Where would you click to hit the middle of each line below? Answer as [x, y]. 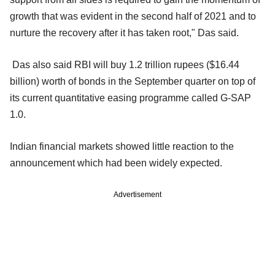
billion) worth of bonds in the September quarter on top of [133, 82]
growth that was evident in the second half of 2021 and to [133, 17]
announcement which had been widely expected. [121, 163]
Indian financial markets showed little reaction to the [122, 147]
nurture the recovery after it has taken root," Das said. [126, 33]
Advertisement [137, 195]
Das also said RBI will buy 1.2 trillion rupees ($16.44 [125, 65]
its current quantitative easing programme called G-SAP [130, 98]
